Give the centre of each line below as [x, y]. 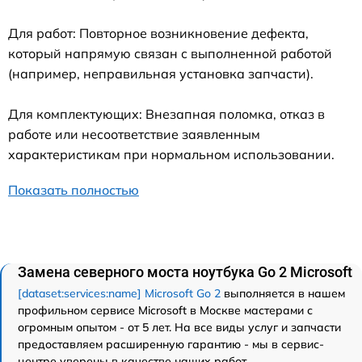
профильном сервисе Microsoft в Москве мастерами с [165, 310]
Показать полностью [74, 189]
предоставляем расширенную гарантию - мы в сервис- [171, 344]
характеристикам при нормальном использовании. [171, 154]
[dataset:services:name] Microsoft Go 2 [119, 293]
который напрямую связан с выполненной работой [170, 53]
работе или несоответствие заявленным [134, 134]
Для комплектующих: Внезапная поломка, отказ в [166, 114]
